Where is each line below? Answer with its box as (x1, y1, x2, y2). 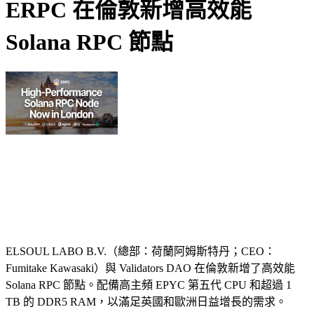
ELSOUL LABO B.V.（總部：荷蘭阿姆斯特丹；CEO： (6, 245, 275, 257)
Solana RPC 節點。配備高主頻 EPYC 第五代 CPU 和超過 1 (6, 278, 292, 291)
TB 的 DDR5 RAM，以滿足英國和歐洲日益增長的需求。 (6, 295, 287, 308)
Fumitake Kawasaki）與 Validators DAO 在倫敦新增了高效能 (6, 261, 295, 274)
